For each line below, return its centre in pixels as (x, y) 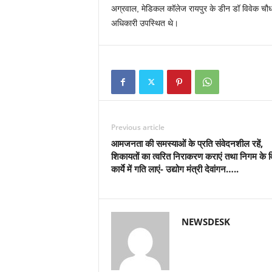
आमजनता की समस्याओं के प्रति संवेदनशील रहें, (187, 143)
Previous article (138, 127)
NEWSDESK (206, 222)
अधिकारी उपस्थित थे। (144, 23)
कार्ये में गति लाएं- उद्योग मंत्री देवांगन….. (175, 169)
